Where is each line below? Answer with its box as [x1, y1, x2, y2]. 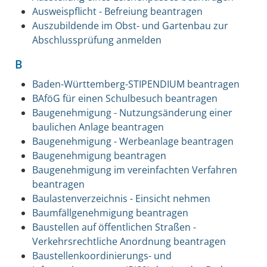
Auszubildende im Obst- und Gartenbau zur [32, 18, 228, 32]
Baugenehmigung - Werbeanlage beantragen [32, 134, 234, 148]
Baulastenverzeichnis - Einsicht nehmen [32, 191, 210, 205]
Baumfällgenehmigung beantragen [32, 206, 188, 219]
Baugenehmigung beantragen [32, 148, 166, 162]
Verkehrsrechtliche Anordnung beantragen [32, 234, 226, 248]
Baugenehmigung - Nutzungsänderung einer [32, 105, 232, 119]
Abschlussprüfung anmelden [32, 33, 162, 46]
